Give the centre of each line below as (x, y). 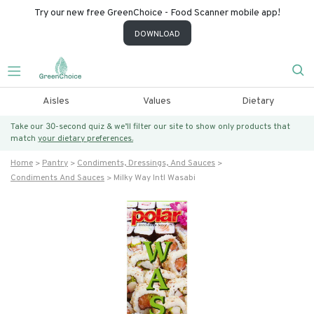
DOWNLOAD (157, 34)
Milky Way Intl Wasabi (155, 178)
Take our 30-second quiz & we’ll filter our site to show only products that (150, 127)
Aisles (56, 101)
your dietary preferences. (86, 139)
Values (157, 101)
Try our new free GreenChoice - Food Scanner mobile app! (157, 13)
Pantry (55, 163)
